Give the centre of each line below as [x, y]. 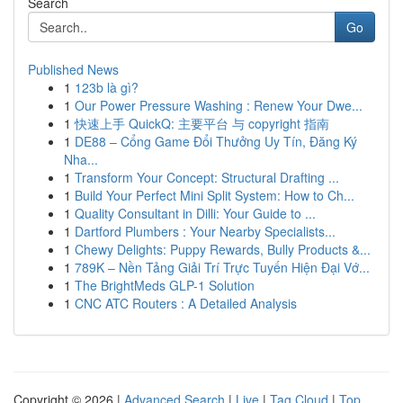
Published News [73, 69]
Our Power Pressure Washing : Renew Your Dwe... [219, 105]
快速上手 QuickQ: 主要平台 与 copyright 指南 [202, 123]
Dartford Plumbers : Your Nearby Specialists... [205, 231]
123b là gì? [107, 87]
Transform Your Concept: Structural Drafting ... [207, 177]
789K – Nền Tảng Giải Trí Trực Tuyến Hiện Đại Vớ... [222, 267]
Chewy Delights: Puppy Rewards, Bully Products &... [223, 249]
